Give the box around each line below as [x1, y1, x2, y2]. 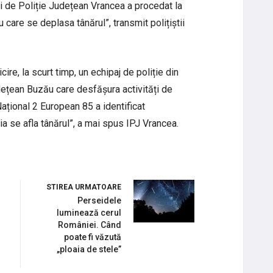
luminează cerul [57, 208, 121, 218]
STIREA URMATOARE [46, 183, 121, 192]
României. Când [58, 220, 121, 230]
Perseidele [77, 196, 121, 206]
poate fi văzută [64, 232, 121, 243]
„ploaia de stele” [57, 244, 121, 255]
